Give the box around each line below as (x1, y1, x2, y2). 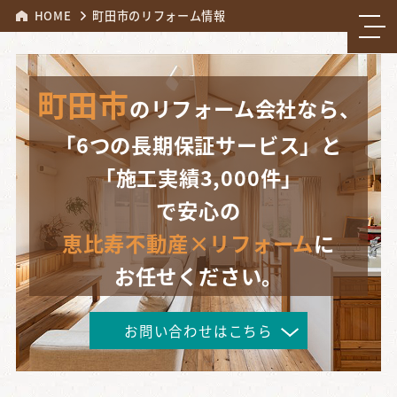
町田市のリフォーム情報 (92, 6, 226, 24)
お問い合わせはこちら (124, 320, 273, 340)
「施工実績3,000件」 (94, 161, 303, 192)
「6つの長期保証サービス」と (55, 128, 342, 160)
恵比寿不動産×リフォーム (61, 227, 315, 258)
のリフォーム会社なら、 (128, 92, 361, 123)
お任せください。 (113, 260, 284, 291)
